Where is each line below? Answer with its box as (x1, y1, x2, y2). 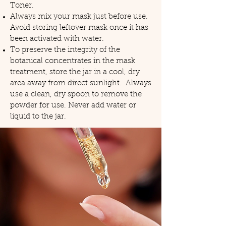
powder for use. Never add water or (10, 101, 136, 109)
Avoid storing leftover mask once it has (10, 24, 148, 32)
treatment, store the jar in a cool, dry (10, 68, 140, 76)
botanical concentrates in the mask (10, 57, 135, 65)
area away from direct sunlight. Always (10, 79, 151, 87)
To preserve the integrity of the (10, 46, 120, 54)
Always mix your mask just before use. (10, 13, 148, 21)
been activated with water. (10, 35, 104, 43)
